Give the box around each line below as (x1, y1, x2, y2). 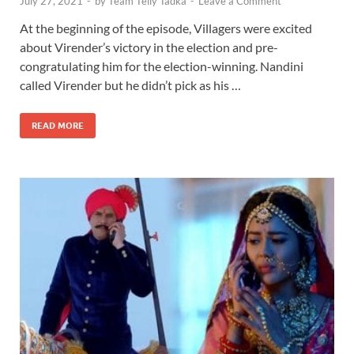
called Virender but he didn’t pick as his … (20, 77, 241, 92)
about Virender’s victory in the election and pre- (20, 39, 278, 55)
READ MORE (32, 119, 84, 131)
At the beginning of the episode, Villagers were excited (20, 20, 312, 36)
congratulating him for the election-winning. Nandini (20, 58, 303, 73)
